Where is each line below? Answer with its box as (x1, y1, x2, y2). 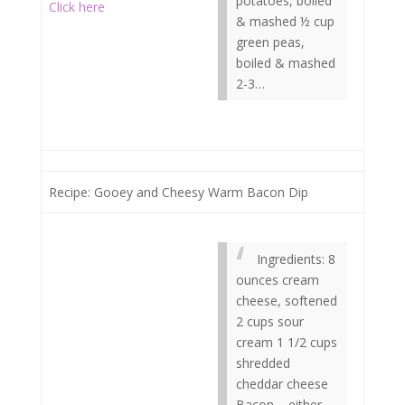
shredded (236, 354, 290, 372)
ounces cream (236, 271, 319, 288)
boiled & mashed (236, 54, 335, 71)
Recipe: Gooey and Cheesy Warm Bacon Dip (49, 184, 308, 201)
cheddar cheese (236, 375, 328, 392)
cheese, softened (236, 292, 337, 309)
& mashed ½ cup (236, 13, 334, 30)
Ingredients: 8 (257, 250, 335, 268)
